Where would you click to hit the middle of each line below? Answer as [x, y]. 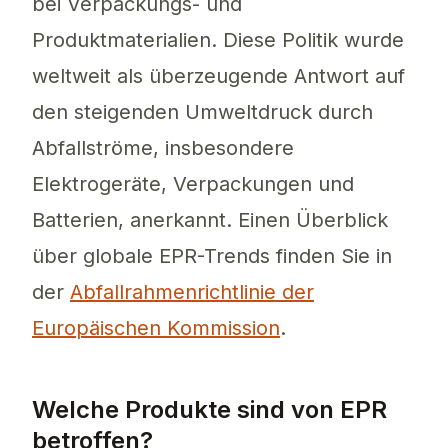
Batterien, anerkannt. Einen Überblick [210, 220]
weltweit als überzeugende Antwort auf [218, 76]
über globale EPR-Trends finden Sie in [212, 256]
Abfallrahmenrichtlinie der [192, 292]
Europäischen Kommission [156, 328]
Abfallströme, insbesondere [163, 148]
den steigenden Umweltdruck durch [202, 112]
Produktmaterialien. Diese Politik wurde [218, 40]
